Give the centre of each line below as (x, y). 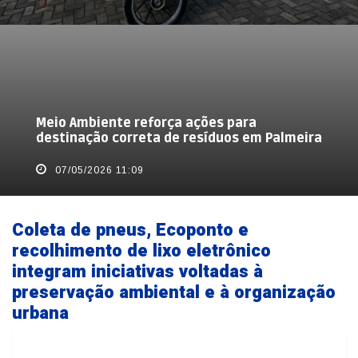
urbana (40, 313)
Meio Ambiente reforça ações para (146, 123)
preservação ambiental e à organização (174, 292)
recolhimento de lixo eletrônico (141, 251)
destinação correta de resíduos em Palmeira (179, 138)
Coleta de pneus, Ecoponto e (130, 230)
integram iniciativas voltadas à (137, 271)
